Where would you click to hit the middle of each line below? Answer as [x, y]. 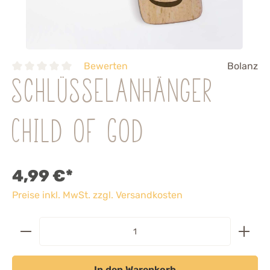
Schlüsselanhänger [113, 93]
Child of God [79, 134]
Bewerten [105, 66]
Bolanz [243, 66]
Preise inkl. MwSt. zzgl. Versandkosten [97, 195]
